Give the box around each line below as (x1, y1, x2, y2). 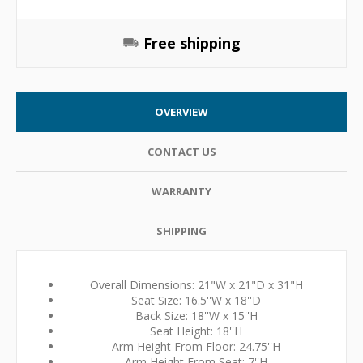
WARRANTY (152, 184, 211, 199)
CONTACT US (147, 144, 216, 160)
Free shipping (143, 33, 241, 53)
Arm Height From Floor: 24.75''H (112, 339, 280, 355)
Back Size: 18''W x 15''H (135, 308, 258, 324)
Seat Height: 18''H (150, 323, 242, 340)
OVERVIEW (155, 105, 208, 120)
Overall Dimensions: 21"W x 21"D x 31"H (89, 277, 303, 293)
